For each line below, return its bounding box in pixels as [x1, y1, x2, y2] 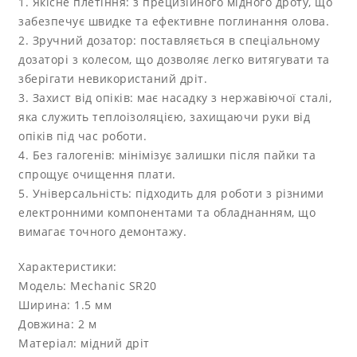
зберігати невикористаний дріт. [18, 70, 208, 86]
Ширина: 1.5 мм [18, 296, 112, 312]
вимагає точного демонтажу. [18, 223, 187, 239]
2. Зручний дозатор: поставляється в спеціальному [18, 32, 320, 48]
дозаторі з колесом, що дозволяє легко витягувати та [18, 51, 330, 67]
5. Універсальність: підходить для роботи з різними [18, 185, 324, 201]
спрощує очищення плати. [18, 166, 176, 182]
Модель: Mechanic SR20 [18, 277, 157, 293]
